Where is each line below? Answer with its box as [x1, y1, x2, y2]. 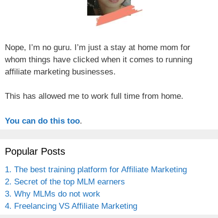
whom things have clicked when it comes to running [5, 54, 192, 64]
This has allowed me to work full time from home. [5, 91, 183, 101]
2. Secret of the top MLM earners [5, 177, 125, 186]
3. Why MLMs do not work [5, 189, 100, 199]
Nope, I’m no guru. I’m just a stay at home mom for [5, 42, 190, 52]
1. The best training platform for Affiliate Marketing [5, 164, 187, 174]
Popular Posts [5, 145, 65, 157]
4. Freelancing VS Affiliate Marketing [5, 201, 137, 211]
